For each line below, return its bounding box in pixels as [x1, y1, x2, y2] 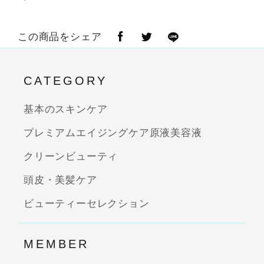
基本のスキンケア [24, 103, 108, 115]
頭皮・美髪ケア [24, 174, 97, 186]
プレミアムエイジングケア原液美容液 [24, 127, 202, 138]
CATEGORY [24, 74, 107, 87]
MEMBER [24, 237, 89, 250]
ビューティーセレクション [24, 197, 150, 209]
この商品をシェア [18, 31, 102, 43]
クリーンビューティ [24, 150, 118, 162]
